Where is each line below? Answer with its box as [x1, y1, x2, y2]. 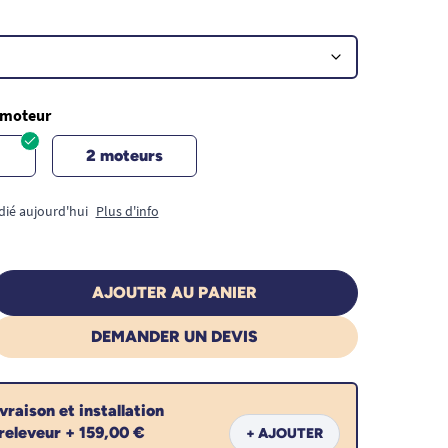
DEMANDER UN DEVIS [90, 326, 258, 346]
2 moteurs [85, 145, 163, 165]
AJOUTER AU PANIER [91, 282, 257, 302]
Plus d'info [95, 201, 159, 220]
